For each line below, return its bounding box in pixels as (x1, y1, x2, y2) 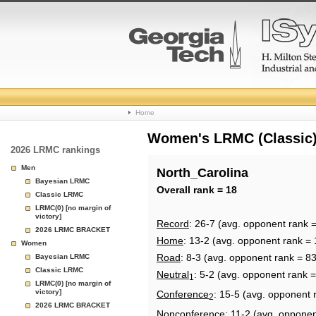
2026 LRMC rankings (11, 145, 100, 155)
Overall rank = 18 (157, 184, 237, 195)
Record (157, 218, 189, 229)
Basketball (128, 116, 212, 135)
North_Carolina (157, 166, 248, 180)
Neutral (157, 269, 189, 280)
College (128, 82, 190, 101)
